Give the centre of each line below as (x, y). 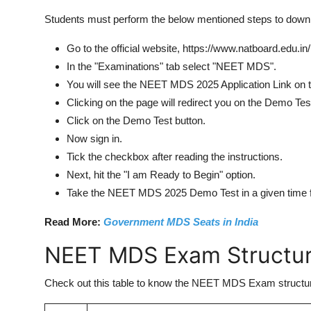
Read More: (73, 221)
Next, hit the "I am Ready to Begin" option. (161, 174)
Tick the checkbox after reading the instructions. (175, 156)
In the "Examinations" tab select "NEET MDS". (171, 66)
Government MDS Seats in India (181, 221)
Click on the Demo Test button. (137, 120)
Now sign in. (94, 138)
